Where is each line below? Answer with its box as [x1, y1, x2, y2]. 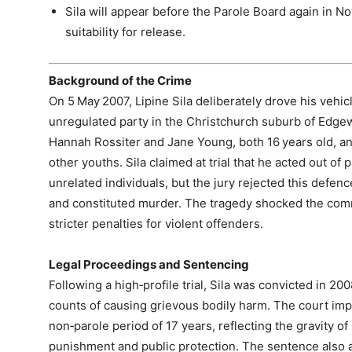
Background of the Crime [49, 72, 192, 88]
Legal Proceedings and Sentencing [49, 256, 249, 272]
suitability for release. [65, 24, 185, 40]
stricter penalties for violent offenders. [49, 215, 263, 231]
